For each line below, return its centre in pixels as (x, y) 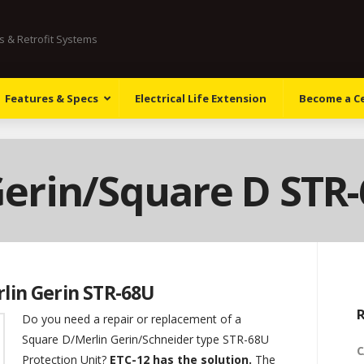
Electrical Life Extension (201, 98)
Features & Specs (52, 98)
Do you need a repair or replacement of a (132, 318)
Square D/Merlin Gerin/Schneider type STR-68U (146, 339)
